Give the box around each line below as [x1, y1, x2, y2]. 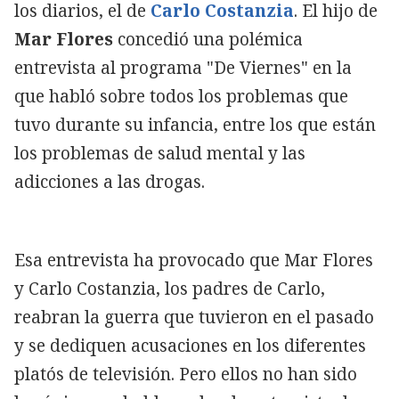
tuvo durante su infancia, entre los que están [14, 112, 376, 136]
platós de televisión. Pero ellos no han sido [14, 362, 357, 386]
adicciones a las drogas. [14, 169, 205, 193]
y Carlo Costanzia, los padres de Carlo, [14, 276, 325, 300]
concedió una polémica [113, 27, 303, 51]
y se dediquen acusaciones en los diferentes [14, 333, 366, 357]
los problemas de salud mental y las [14, 141, 305, 165]
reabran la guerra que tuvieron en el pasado [14, 305, 374, 329]
